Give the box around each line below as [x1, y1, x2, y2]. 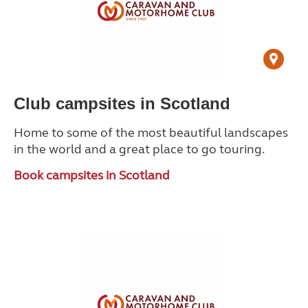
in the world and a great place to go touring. [14, 142, 265, 157]
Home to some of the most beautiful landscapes [14, 125, 288, 140]
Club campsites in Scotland [14, 94, 230, 113]
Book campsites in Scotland [14, 168, 170, 183]
